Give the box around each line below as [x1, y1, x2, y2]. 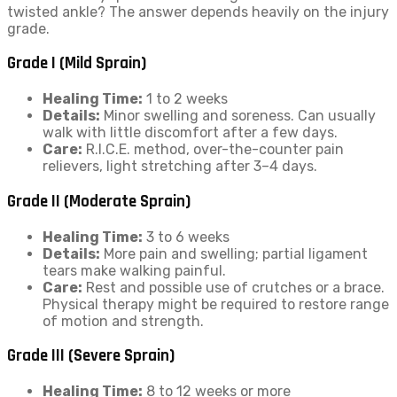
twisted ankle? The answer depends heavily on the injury [7, 3, 389, 20]
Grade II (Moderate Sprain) [7, 191, 191, 212]
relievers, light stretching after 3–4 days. [43, 158, 317, 175]
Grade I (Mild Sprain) [7, 53, 146, 74]
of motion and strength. [43, 312, 204, 330]
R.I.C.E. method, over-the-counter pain [82, 141, 344, 159]
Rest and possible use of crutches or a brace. [82, 278, 385, 296]
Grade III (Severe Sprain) [7, 346, 175, 367]
